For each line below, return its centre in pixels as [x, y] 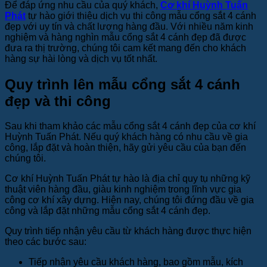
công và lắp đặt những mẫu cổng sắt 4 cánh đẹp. [108, 211]
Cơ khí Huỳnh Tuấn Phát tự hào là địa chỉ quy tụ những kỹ [128, 179]
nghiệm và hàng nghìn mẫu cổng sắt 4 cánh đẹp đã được [125, 37]
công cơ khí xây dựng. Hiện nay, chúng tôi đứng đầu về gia [129, 200]
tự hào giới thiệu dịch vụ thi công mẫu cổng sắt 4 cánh [141, 15]
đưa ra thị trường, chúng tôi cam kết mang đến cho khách [125, 48]
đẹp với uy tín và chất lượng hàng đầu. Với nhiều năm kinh [129, 26]
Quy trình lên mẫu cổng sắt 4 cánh [122, 84]
